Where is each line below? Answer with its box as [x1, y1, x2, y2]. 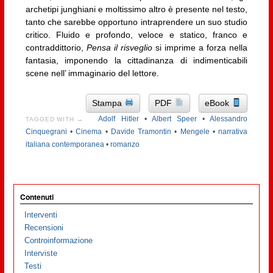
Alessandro [210, 114, 248, 123]
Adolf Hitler [98, 114, 139, 123]
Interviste [24, 249, 58, 258]
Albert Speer [151, 114, 197, 123]
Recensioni [24, 223, 64, 233]
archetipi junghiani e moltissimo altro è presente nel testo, [25, 4, 248, 15]
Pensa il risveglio [86, 43, 152, 53]
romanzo [110, 140, 140, 149]
